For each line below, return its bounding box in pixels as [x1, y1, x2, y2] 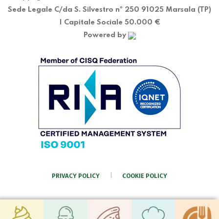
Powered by [83, 32, 128, 39]
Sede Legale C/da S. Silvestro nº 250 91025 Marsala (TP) [8, 6, 211, 14]
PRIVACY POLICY [52, 172, 100, 180]
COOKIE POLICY [122, 172, 167, 180]
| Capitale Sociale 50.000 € [59, 19, 160, 26]
